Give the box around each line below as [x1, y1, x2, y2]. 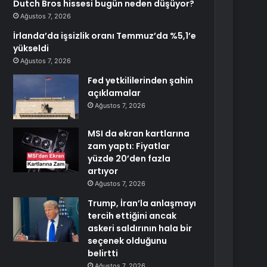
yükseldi [13, 42, 49, 54]
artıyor [88, 165, 119, 177]
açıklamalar [88, 87, 141, 99]
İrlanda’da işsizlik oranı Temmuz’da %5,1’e [13, 30, 197, 42]
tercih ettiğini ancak [88, 210, 177, 222]
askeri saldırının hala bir [88, 222, 193, 234]
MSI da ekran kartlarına [88, 128, 190, 139]
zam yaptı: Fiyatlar [88, 140, 170, 152]
